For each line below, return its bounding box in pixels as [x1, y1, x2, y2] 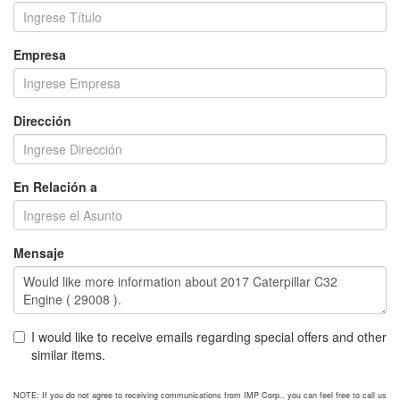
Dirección [13, 112, 71, 129]
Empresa [13, 46, 66, 63]
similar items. [31, 346, 105, 363]
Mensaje [13, 244, 64, 262]
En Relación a [13, 178, 97, 196]
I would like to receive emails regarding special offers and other [31, 328, 387, 346]
